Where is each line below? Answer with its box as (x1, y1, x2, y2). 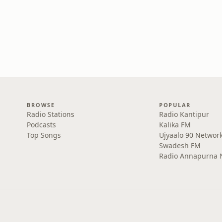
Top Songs (27, 130, 61, 140)
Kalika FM (159, 120, 191, 129)
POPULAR (159, 101, 191, 109)
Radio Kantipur (159, 110, 209, 119)
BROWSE (27, 101, 55, 109)
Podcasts (27, 120, 56, 129)
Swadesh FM (159, 141, 201, 150)
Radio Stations (27, 110, 75, 119)
